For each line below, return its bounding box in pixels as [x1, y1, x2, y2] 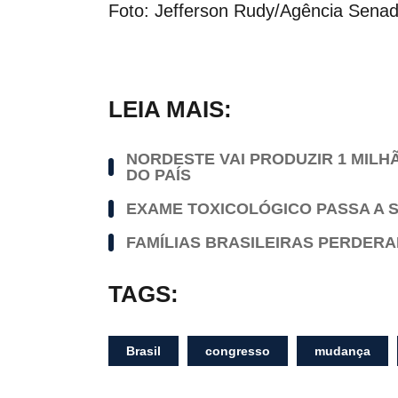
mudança [314, 344, 370, 359]
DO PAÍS [126, 166, 191, 185]
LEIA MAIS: [108, 96, 232, 123]
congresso [205, 344, 270, 359]
